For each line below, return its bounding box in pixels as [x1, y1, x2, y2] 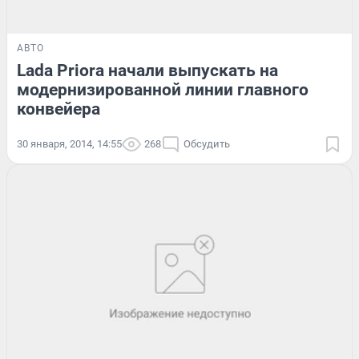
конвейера [17, 99, 100, 119]
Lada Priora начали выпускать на [17, 61, 278, 81]
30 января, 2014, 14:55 [17, 138, 122, 151]
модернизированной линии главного [17, 80, 309, 100]
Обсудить [184, 138, 230, 151]
